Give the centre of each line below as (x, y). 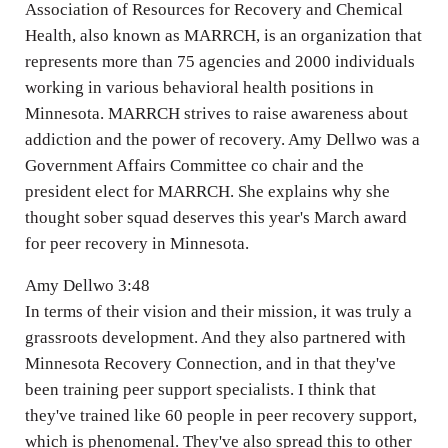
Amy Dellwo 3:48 (87, 285)
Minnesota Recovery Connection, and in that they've (210, 363)
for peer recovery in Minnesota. (136, 243)
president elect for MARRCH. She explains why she (207, 191)
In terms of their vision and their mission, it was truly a (218, 311)
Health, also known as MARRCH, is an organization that (223, 35)
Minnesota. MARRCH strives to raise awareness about (216, 113)
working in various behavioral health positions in (199, 87)
